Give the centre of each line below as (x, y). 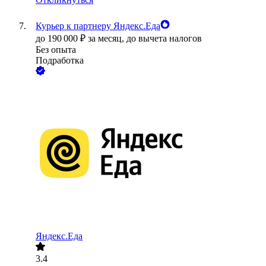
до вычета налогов (164, 39)
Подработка (60, 61)
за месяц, (107, 39)
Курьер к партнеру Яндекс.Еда (98, 26)
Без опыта (56, 50)
